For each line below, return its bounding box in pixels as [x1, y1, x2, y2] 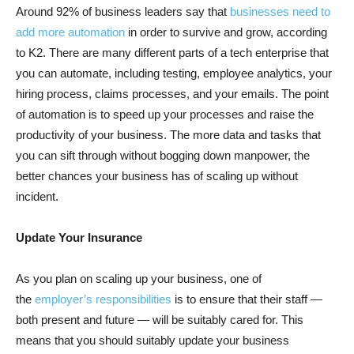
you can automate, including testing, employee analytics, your [16, 66, 332, 80]
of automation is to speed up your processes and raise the [16, 107, 314, 121]
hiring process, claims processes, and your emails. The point [16, 86, 329, 100]
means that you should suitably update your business [16, 333, 289, 347]
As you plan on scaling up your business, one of [16, 271, 262, 285]
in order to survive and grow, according [125, 24, 327, 39]
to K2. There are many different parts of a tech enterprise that [16, 45, 329, 59]
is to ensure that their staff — [171, 292, 322, 306]
